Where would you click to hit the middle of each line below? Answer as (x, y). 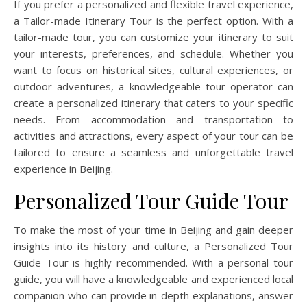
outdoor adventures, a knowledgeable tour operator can (153, 87)
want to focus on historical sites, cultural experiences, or (153, 70)
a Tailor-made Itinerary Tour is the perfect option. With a (153, 21)
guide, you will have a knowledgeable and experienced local (153, 279)
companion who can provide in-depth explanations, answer (153, 296)
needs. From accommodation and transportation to (153, 120)
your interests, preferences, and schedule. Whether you (153, 54)
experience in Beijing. (63, 169)
